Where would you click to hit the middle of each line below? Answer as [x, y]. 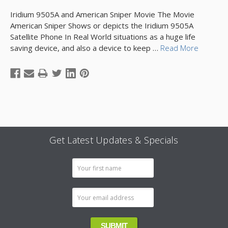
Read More [179, 48]
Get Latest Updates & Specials [114, 140]
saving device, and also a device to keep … [85, 48]
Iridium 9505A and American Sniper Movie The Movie [102, 14]
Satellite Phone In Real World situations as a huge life [103, 37]
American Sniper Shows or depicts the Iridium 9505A [102, 25]
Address [25, 177]
